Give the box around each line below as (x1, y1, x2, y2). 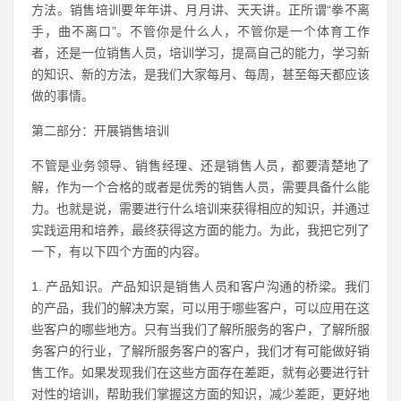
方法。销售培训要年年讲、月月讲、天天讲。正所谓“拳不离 (31, 3, 370, 17)
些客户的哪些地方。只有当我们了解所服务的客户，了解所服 (31, 322, 370, 337)
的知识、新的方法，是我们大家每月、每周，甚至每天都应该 (31, 67, 370, 81)
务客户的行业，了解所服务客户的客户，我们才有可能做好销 (31, 344, 370, 358)
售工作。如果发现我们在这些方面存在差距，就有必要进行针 (31, 365, 370, 380)
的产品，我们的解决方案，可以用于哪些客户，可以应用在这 (31, 301, 370, 315)
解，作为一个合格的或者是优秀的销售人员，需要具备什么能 (31, 180, 370, 194)
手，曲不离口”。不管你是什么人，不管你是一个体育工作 (31, 24, 370, 38)
